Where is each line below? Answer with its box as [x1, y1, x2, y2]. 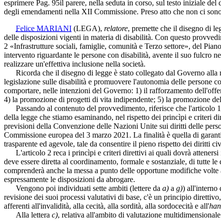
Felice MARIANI [16, 24, 72, 33]
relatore [104, 24, 128, 33]
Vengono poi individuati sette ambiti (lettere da [4, 184, 162, 192]
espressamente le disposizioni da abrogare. [4, 175, 135, 184]
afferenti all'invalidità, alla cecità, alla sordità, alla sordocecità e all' [4, 201, 209, 210]
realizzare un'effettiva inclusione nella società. [4, 59, 146, 68]
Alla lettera [4, 210, 52, 219]
